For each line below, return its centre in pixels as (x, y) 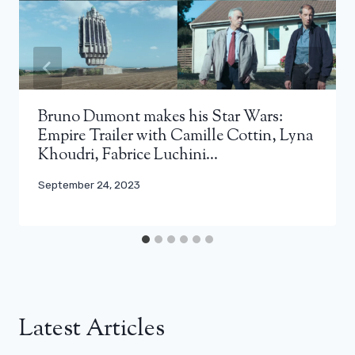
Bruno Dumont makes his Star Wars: (160, 117)
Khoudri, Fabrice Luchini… (128, 155)
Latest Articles (92, 330)
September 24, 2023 (89, 184)
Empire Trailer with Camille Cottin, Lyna (176, 136)
